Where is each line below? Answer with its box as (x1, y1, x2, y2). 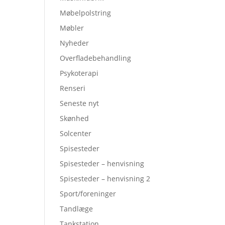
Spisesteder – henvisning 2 (60, 174, 151, 183)
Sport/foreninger (60, 189, 117, 198)
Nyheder (60, 38, 89, 48)
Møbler (60, 23, 84, 33)
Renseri (60, 83, 86, 93)
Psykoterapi (60, 68, 99, 78)
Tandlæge (60, 204, 93, 213)
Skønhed (60, 114, 89, 123)
